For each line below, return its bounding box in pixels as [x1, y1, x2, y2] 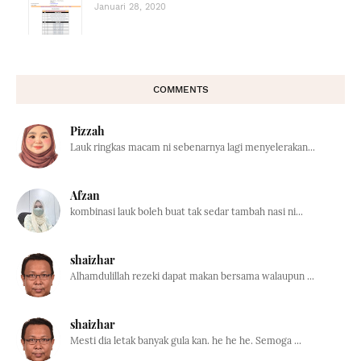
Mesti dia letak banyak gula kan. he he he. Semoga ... [70, 334, 301, 346]
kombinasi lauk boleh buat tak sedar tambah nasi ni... [70, 205, 303, 218]
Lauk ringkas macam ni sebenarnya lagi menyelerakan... [70, 140, 315, 153]
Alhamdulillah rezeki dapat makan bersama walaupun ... [70, 269, 314, 282]
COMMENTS [152, 83, 209, 95]
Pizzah [70, 122, 105, 139]
